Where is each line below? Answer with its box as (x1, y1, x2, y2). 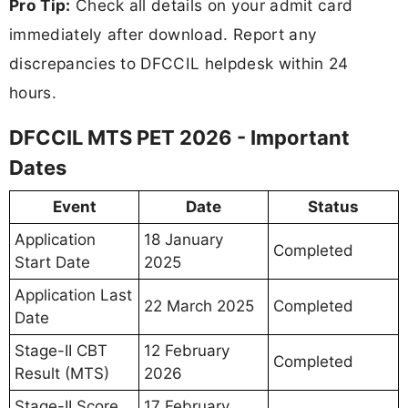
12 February (144, 341, 229, 360)
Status (308, 197, 359, 216)
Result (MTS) (15, 363, 109, 382)
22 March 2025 (144, 296, 254, 315)
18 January (144, 229, 223, 249)
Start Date (15, 252, 90, 271)
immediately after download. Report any (9, 24, 318, 44)
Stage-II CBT (15, 341, 107, 360)
